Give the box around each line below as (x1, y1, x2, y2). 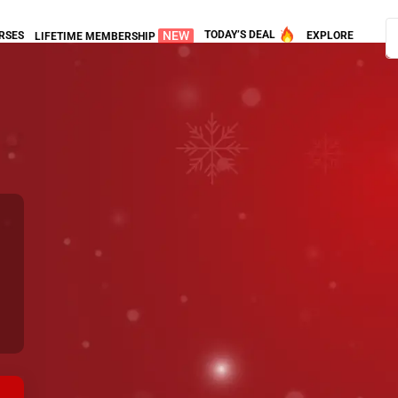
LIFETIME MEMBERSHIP (35, 29, 158, 43)
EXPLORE (306, 28, 354, 42)
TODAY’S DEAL (204, 28, 278, 42)
